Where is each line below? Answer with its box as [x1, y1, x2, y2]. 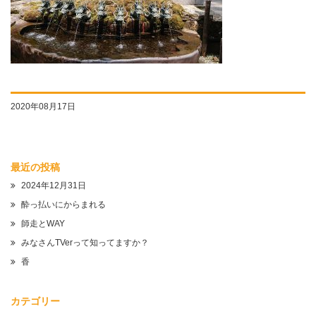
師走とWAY [21, 219, 65, 229]
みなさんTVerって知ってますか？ [21, 238, 149, 248]
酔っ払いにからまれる [21, 200, 106, 209]
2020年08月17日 [11, 102, 75, 111]
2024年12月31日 [21, 181, 86, 190]
